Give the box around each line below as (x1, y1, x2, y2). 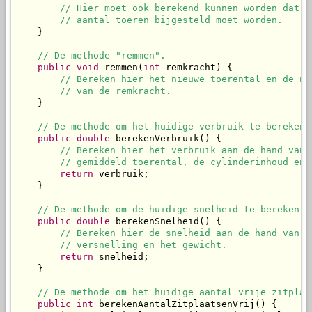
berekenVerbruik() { (110, 133, 221, 144)
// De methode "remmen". (38, 50, 166, 61)
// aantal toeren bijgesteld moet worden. (60, 15, 283, 26)
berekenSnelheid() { (110, 216, 221, 227)
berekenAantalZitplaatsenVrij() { (93, 299, 277, 310)
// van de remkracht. (60, 86, 171, 97)
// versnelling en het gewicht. (60, 240, 227, 251)
